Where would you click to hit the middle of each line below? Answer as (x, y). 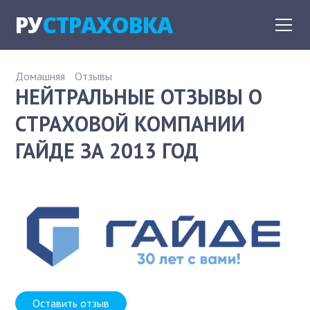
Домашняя (40, 76)
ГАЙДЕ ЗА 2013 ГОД (107, 151)
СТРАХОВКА (108, 25)
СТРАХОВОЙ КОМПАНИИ (130, 124)
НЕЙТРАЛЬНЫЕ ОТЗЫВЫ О (139, 97)
